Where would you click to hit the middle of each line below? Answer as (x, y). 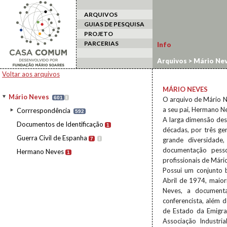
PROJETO (99, 34)
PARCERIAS (101, 43)
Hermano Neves (40, 152)
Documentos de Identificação (60, 124)
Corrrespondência (44, 110)
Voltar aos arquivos (31, 74)
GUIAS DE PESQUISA (114, 24)
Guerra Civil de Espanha (52, 138)
